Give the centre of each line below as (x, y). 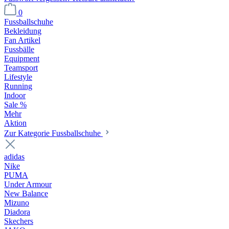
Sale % (15, 105)
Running (18, 86)
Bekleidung (23, 31)
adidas (14, 157)
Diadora (17, 212)
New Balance (26, 193)
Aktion (15, 123)
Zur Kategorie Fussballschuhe (53, 133)
